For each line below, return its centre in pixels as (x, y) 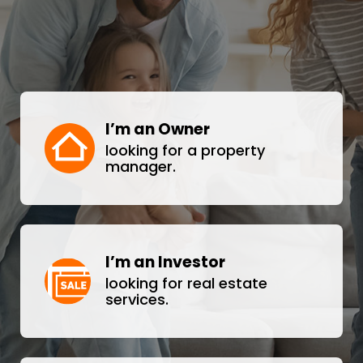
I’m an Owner (158, 129)
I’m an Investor (165, 262)
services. (137, 299)
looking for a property (185, 150)
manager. (141, 167)
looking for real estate (186, 283)
